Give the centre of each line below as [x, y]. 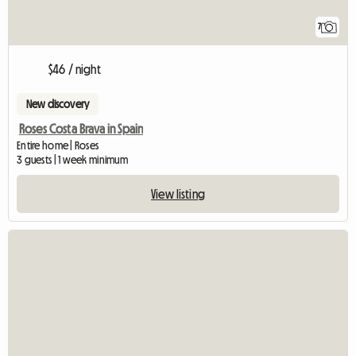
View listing [178, 193]
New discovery [58, 104]
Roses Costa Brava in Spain [81, 128]
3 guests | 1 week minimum [72, 159]
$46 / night [75, 69]
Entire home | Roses [58, 145]
